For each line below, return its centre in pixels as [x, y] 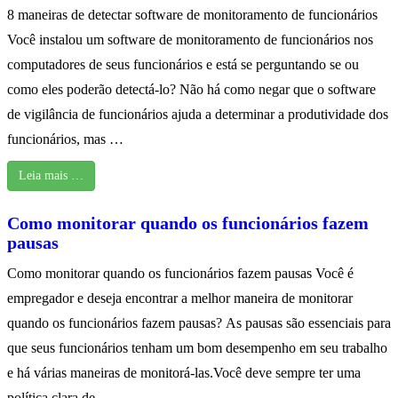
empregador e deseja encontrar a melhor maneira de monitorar [180, 298]
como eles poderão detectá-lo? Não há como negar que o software [191, 90]
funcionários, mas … [65, 139]
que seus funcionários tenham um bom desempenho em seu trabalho [197, 348]
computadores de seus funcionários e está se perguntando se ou [183, 65]
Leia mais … [51, 176]
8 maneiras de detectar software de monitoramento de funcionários [192, 15]
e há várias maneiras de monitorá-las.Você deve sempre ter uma [184, 373]
